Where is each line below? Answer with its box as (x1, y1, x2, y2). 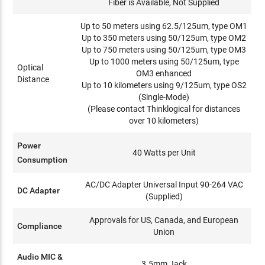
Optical (17, 62, 44, 72)
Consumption (17, 154, 68, 164)
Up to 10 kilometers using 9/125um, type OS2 (81, 80, 247, 90)
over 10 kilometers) (129, 115, 199, 125)
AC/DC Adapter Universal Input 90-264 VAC (85, 179, 243, 189)
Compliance (17, 221, 63, 231)
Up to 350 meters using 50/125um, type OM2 (82, 33, 247, 43)
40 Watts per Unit (132, 147, 196, 157)
